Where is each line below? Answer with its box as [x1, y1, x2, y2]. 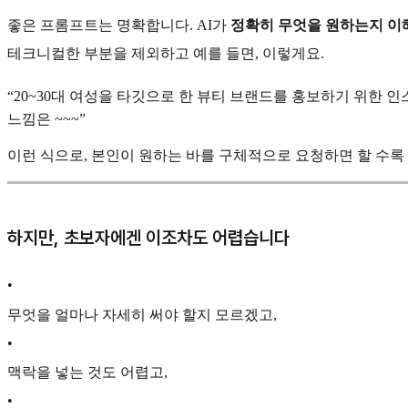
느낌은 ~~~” [7, 110, 86, 127]
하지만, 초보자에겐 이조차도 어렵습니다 [7, 227, 290, 250]
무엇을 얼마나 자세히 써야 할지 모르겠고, [7, 307, 277, 323]
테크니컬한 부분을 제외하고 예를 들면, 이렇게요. [7, 46, 324, 62]
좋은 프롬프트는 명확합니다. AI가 [7, 16, 230, 33]
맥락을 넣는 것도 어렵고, [7, 364, 168, 381]
